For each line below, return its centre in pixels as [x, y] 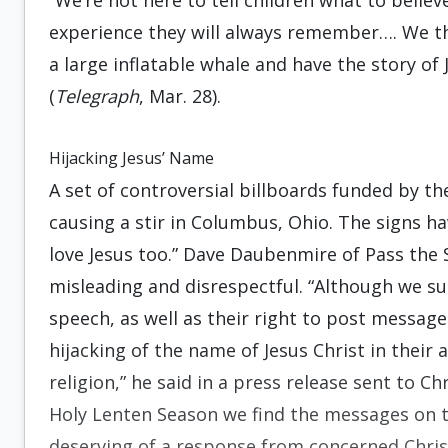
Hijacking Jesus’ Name [131, 158]
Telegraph [97, 96]
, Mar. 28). [180, 96]
